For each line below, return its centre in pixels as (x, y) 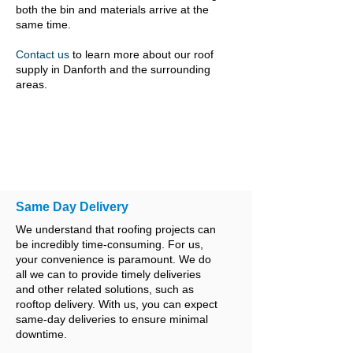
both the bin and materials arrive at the (112, 9)
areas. (35, 84)
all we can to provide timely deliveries (108, 274)
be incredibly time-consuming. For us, (110, 244)
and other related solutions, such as (105, 289)
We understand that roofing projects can (116, 229)
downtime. (46, 334)
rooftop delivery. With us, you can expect (117, 304)
